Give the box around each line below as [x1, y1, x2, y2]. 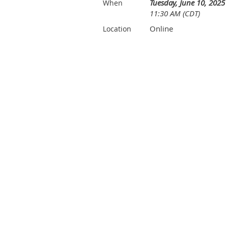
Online [150, 23, 173, 34]
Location [103, 24, 131, 34]
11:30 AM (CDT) [150, 8, 200, 18]
